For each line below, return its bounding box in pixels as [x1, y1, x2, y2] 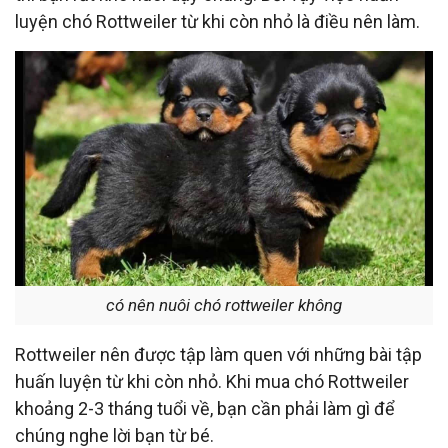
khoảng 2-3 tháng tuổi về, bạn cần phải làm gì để [15, 398, 395, 420]
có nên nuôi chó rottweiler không [106, 295, 342, 316]
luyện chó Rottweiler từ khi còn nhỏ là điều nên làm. [15, 10, 420, 32]
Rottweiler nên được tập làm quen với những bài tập [15, 344, 422, 366]
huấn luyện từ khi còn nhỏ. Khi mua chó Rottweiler [15, 371, 409, 393]
